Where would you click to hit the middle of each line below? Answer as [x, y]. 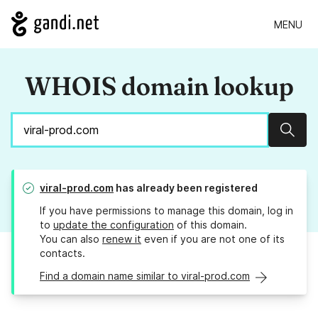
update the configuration [114, 225]
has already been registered [186, 188]
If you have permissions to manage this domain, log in [166, 211]
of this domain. [210, 225]
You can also [71, 239]
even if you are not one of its [213, 239]
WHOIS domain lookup [159, 86]
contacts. [62, 253]
